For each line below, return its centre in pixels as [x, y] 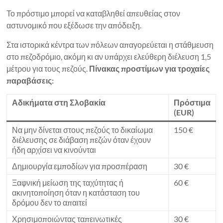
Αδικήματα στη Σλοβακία [59, 102]
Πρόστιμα [192, 102]
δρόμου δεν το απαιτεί [50, 202]
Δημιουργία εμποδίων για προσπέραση [80, 166]
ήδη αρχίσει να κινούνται [54, 149]
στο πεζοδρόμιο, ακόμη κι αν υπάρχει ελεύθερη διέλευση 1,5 [109, 56]
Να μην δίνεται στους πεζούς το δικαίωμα [83, 129]
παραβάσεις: [30, 80]
